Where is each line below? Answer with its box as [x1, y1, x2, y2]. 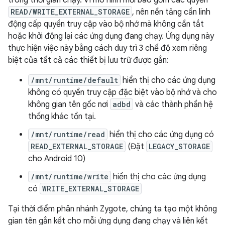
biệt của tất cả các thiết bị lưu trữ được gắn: [8, 55, 169, 65]
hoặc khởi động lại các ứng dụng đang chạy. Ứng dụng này [8, 31, 214, 41]
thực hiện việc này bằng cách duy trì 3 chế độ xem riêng [8, 43, 207, 53]
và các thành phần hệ [133, 99, 213, 109]
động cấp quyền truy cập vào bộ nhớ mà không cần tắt [8, 19, 204, 29]
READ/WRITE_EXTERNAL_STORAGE [11, 7, 130, 17]
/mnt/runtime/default [31, 75, 118, 85]
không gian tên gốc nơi [28, 99, 110, 109]
